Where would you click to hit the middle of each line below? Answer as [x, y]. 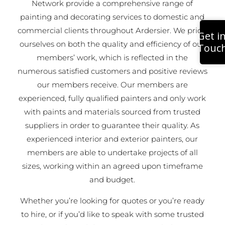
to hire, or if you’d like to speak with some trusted [112, 214]
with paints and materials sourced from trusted [113, 112]
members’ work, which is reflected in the [113, 58]
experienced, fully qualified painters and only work [113, 98]
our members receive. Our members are [112, 85]
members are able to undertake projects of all [112, 152]
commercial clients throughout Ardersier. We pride [113, 30]
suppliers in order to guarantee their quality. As [113, 125]
